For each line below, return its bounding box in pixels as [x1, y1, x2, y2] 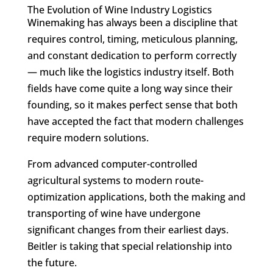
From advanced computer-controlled [27, 157, 197, 171]
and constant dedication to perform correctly [27, 49, 236, 62]
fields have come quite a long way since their [27, 82, 233, 95]
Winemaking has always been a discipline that [27, 16, 238, 29]
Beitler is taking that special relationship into [27, 239, 232, 253]
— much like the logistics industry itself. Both [27, 65, 234, 79]
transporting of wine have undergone [27, 207, 200, 220]
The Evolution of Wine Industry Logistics [27, 3, 212, 16]
